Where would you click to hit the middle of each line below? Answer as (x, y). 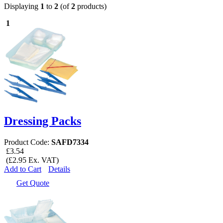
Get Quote (33, 183)
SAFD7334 (70, 142)
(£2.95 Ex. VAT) (31, 160)
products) (91, 6)
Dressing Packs (43, 121)
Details (59, 169)
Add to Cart (23, 169)
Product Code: (28, 142)
